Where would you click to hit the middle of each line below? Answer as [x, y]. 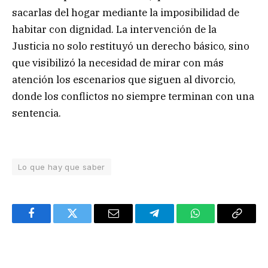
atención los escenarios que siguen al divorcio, [124, 80]
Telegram [174, 222]
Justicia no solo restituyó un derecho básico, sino [131, 46]
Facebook [51, 222]
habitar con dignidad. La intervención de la [114, 30]
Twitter [87, 222]
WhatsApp [218, 222]
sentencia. [36, 113]
